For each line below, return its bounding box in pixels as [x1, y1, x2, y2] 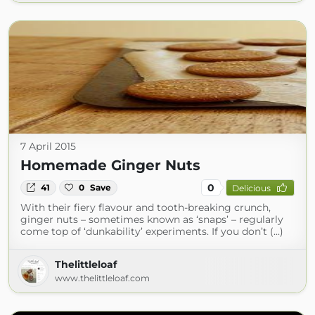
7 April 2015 [20, 140, 76, 153]
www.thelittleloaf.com [55, 273, 150, 283]
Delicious [231, 182, 271, 193]
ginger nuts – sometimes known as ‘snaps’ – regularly [20, 213, 283, 226]
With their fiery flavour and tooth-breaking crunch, [20, 201, 271, 214]
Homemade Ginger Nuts [20, 157, 200, 174]
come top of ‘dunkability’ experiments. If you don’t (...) [20, 225, 283, 238]
